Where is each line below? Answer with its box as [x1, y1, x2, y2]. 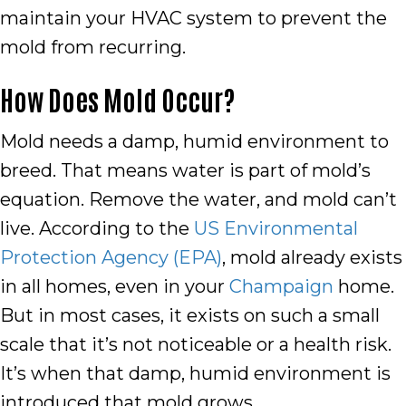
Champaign [229, 275, 333, 298]
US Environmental [194, 217, 358, 240]
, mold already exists [222, 246, 402, 269]
